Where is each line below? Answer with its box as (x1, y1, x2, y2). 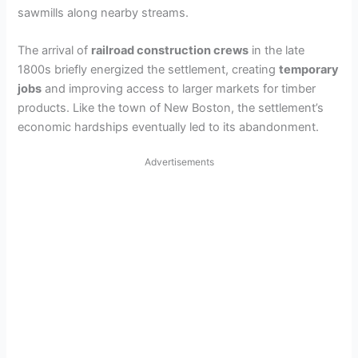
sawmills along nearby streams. (18, 6, 189, 21)
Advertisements (144, 155, 214, 168)
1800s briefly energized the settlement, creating (18, 62, 280, 78)
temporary (279, 62, 340, 78)
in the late (249, 43, 305, 58)
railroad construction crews (91, 43, 249, 58)
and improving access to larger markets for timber (42, 82, 316, 97)
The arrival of (18, 43, 92, 58)
